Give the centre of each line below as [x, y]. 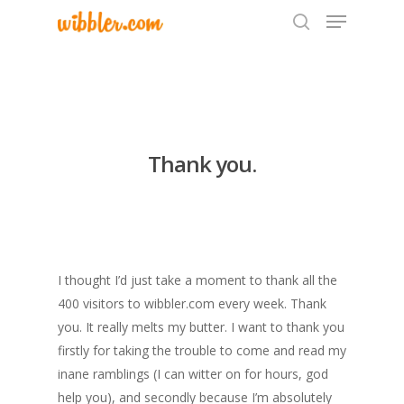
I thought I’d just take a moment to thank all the [197, 280]
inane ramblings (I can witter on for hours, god [193, 374]
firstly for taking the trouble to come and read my [202, 350]
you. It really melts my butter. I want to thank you [201, 327]
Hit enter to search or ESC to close [165, 111]
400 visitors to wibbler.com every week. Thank [192, 303]
